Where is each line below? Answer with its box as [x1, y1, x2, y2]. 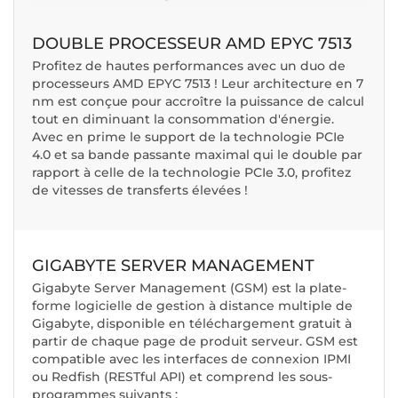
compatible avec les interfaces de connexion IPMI [32, 351, 351, 368]
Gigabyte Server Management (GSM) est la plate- [32, 280, 346, 297]
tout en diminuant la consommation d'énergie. [32, 111, 334, 128]
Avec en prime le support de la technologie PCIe [32, 129, 345, 146]
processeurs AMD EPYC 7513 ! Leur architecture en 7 [32, 76, 363, 92]
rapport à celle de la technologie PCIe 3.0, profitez [32, 164, 351, 181]
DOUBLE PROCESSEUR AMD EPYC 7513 [32, 34, 352, 54]
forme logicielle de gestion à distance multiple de [32, 298, 353, 314]
